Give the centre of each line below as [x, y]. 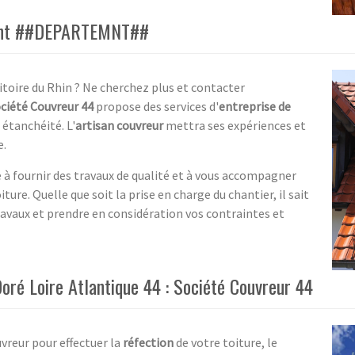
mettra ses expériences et [235, 125]
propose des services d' [156, 106]
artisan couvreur [119, 125]
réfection [148, 342]
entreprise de [255, 106]
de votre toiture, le [225, 342]
